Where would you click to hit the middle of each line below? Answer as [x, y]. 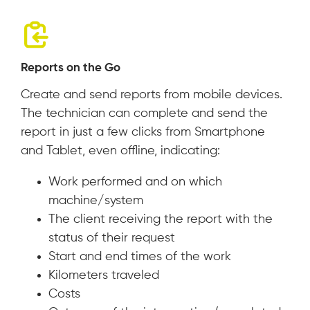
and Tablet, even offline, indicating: [120, 151]
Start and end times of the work [140, 257]
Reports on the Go [71, 69]
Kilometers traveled [104, 276]
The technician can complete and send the [144, 114]
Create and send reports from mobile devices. [152, 95]
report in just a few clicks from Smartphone [143, 133]
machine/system [96, 201]
